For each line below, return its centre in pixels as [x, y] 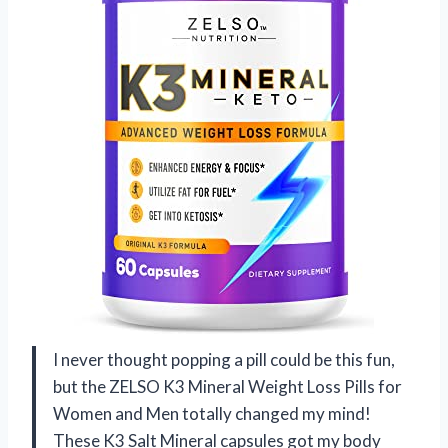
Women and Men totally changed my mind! [212, 413]
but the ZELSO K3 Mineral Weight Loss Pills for [227, 386]
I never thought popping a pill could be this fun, [224, 359]
